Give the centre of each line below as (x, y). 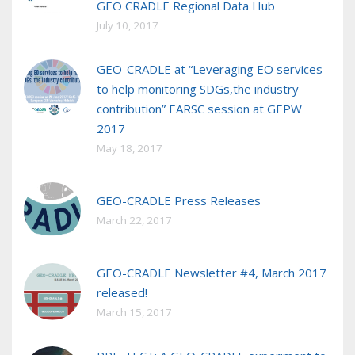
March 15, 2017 (134, 313)
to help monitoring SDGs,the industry (198, 89)
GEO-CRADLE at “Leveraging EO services (210, 69)
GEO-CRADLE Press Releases (179, 201)
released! (122, 293)
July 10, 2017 (128, 26)
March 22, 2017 (134, 221)
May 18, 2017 (130, 149)
